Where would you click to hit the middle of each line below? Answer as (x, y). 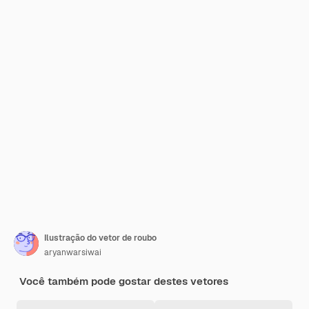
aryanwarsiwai (73, 252)
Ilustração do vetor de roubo (100, 238)
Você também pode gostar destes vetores (124, 281)
